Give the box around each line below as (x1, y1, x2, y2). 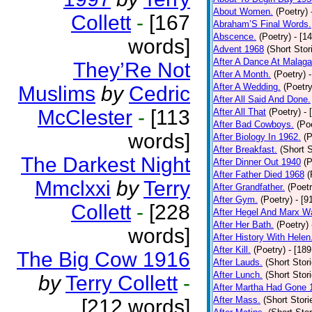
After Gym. (213, 194, 258, 205)
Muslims (18, 82, 95, 105)
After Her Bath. (213, 219, 274, 230)
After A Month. (213, 69, 271, 79)
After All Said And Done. (213, 94, 311, 104)
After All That (213, 107, 266, 117)
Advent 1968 (213, 44, 264, 54)
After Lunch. (213, 270, 263, 280)
